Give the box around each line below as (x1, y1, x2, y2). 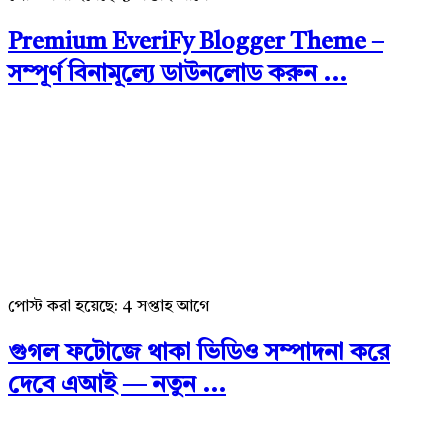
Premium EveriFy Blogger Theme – (8, 30, 383, 55)
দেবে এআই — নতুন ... (8, 374, 226, 399)
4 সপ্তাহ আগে (122, 299, 209, 316)
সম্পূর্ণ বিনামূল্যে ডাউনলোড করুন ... (8, 62, 347, 87)
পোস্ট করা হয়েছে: (8, 299, 118, 316)
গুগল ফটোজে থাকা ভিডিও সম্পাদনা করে (8, 342, 390, 367)
